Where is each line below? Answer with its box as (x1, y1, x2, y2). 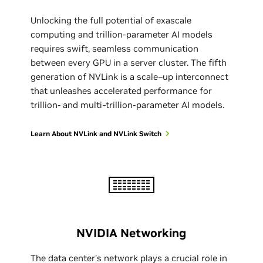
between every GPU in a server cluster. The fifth (31, 56, 227, 68)
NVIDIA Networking (76, 225, 187, 241)
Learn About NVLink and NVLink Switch (31, 129, 162, 138)
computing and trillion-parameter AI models (31, 28, 213, 40)
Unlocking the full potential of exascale (31, 14, 192, 26)
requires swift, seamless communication (31, 42, 199, 54)
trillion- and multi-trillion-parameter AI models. (31, 99, 225, 110)
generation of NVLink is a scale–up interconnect (31, 70, 229, 82)
